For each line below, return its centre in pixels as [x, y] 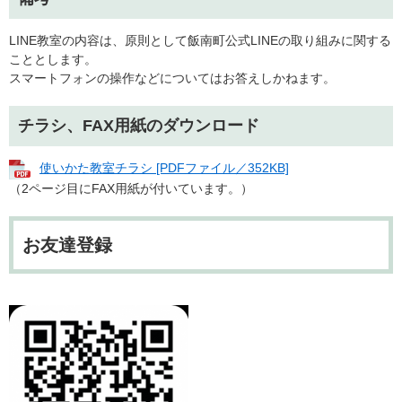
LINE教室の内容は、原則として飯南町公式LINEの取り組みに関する [200, 41]
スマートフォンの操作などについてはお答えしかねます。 [172, 79]
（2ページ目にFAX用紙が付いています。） [131, 188]
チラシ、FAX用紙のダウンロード [139, 126]
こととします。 [53, 60]
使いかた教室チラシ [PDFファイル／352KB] [164, 168]
